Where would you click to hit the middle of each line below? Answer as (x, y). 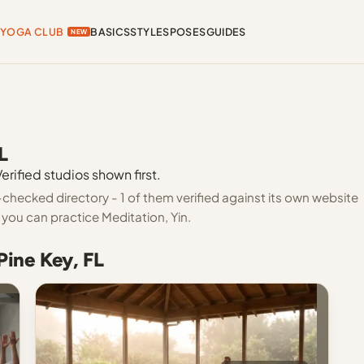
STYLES (150, 32)
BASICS (110, 32)
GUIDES (226, 32)
